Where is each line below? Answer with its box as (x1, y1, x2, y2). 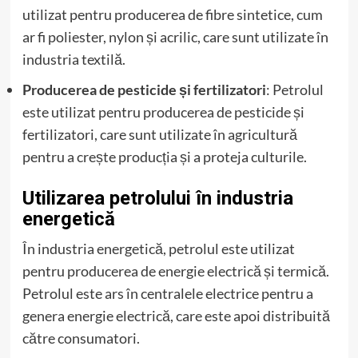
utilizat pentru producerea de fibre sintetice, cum (22, 6, 323, 23)
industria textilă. (22, 50, 125, 68)
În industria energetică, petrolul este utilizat (22, 240, 295, 257)
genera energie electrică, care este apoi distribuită (22, 307, 330, 324)
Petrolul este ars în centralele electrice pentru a (22, 284, 313, 302)
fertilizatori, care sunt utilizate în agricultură (22, 125, 297, 143)
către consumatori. (22, 329, 140, 347)
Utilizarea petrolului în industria (22, 187, 293, 209)
